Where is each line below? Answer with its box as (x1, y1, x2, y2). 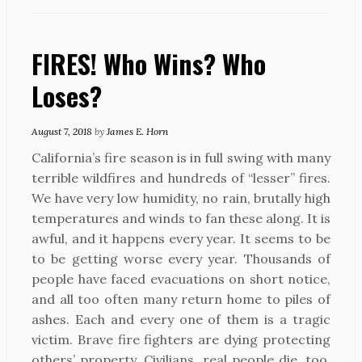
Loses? (32, 77, 102, 115)
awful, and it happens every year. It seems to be (32, 230, 330, 246)
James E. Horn (107, 125, 168, 137)
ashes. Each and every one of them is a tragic (32, 311, 330, 327)
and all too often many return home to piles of (32, 291, 330, 307)
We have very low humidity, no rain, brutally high (32, 190, 330, 206)
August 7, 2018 (32, 125, 92, 137)
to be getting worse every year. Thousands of (32, 250, 330, 267)
